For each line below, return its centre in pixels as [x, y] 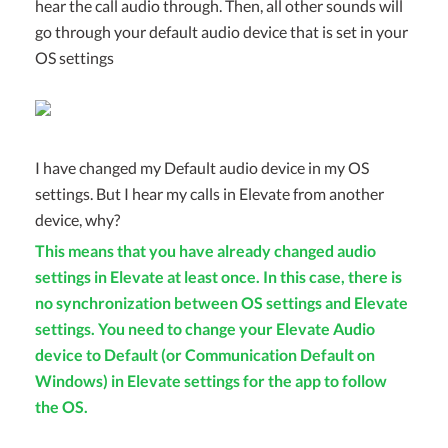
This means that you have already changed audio [205, 250]
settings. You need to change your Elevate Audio [205, 328]
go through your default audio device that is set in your [221, 32]
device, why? [77, 219]
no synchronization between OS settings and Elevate [221, 302]
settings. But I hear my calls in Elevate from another [209, 193]
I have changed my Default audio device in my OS [202, 167]
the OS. [61, 406]
